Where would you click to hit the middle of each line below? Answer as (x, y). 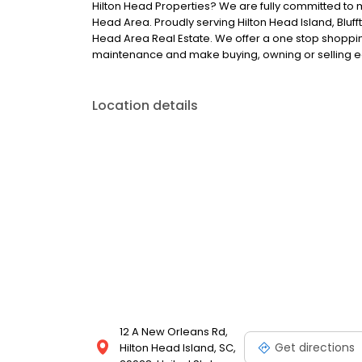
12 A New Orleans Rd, (174, 332)
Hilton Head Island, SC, (178, 348)
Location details (145, 105)
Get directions (315, 347)
